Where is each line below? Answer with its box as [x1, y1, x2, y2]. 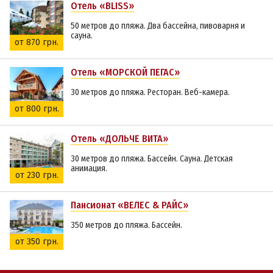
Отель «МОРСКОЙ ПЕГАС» [71, 66, 180, 78]
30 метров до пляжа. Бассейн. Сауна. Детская [71, 153, 233, 164]
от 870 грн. [15, 37, 58, 48]
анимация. [71, 163, 107, 174]
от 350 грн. [15, 236, 58, 247]
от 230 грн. [15, 169, 58, 180]
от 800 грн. [14, 103, 59, 114]
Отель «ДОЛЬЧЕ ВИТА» [71, 132, 168, 144]
